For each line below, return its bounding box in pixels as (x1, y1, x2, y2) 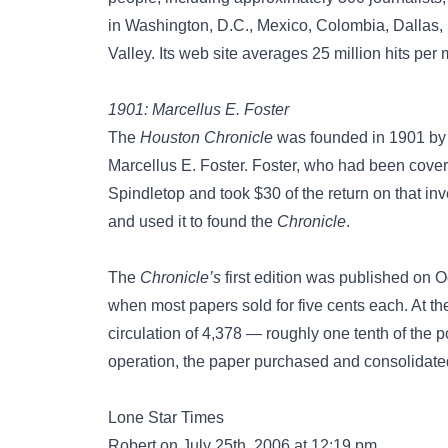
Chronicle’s (140, 269, 221, 286)
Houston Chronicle (140, 129, 273, 146)
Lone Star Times (108, 409, 224, 426)
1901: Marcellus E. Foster (108, 101, 289, 118)
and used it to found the (108, 213, 277, 230)
